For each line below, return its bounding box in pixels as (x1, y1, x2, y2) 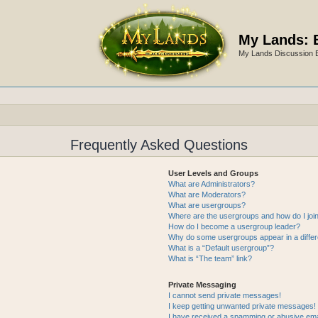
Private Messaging (168, 280, 236, 289)
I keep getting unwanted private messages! (168, 302, 316, 310)
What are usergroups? (168, 201, 246, 209)
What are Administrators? (168, 180, 255, 188)
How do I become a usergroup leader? (168, 222, 300, 231)
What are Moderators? (168, 190, 246, 199)
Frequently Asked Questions (70, 137, 248, 153)
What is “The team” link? (168, 254, 252, 263)
